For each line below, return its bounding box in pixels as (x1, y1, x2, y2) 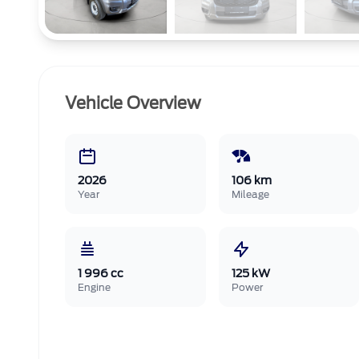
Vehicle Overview (65, 94, 201, 113)
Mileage (231, 188, 269, 200)
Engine (78, 281, 111, 293)
